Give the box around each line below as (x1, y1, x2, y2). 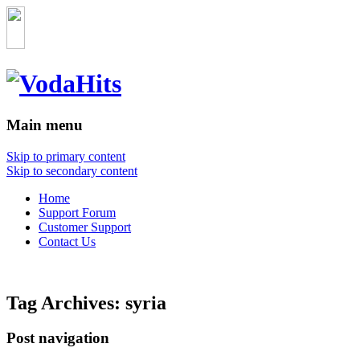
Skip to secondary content (6, 163, 137, 178)
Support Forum (39, 205, 116, 219)
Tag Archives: (6, 292, 125, 313)
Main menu (6, 116, 83, 133)
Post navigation (6, 329, 109, 347)
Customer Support (39, 219, 131, 234)
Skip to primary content (6, 149, 125, 163)
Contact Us (39, 234, 96, 248)
